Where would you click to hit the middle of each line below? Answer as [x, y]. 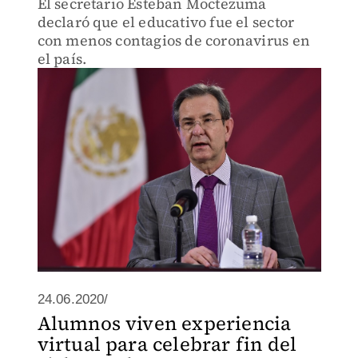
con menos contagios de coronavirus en [173, 40]
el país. [62, 59]
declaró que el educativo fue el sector [166, 22]
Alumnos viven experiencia [164, 323]
